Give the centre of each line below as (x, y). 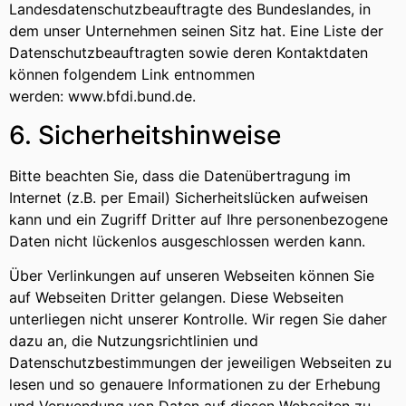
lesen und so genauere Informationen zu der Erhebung (195, 384)
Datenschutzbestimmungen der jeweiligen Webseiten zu (200, 362)
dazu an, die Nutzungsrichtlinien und (134, 340)
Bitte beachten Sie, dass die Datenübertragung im (180, 175)
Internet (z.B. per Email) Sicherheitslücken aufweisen (188, 197)
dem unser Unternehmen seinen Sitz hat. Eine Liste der (196, 31)
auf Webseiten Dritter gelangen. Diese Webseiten (176, 297)
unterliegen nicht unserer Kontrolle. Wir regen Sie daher (198, 319)
